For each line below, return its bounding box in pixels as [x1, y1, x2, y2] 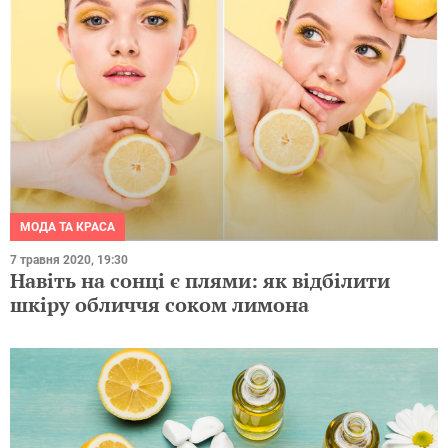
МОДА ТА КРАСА [20, 220, 115, 235]
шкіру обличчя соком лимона [10, 291, 309, 319]
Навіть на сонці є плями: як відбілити [10, 267, 390, 295]
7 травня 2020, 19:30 [10, 253, 128, 268]
